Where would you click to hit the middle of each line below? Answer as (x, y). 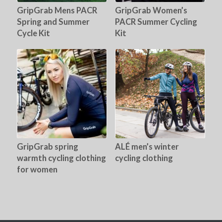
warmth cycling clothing (61, 158)
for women (37, 169)
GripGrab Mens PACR (57, 10)
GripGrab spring (47, 146)
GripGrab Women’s (151, 10)
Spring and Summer (53, 22)
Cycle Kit (33, 33)
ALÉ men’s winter (147, 146)
